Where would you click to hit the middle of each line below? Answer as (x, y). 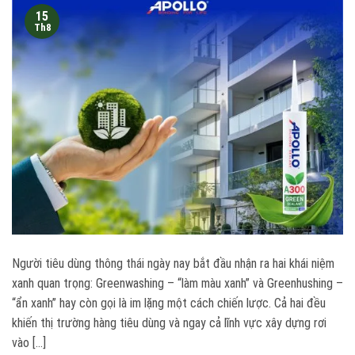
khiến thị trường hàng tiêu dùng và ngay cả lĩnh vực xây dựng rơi (169, 323)
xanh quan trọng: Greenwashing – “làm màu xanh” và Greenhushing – (177, 284)
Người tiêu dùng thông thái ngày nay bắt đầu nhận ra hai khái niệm (173, 264)
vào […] (29, 343)
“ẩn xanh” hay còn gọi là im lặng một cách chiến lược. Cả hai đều (169, 303)
